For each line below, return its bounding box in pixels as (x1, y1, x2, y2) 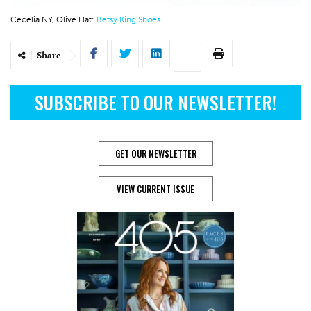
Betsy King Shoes (96, 14, 160, 24)
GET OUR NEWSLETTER (115, 146, 196, 160)
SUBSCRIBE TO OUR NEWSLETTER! (35, 88, 276, 116)
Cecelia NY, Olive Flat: (10, 14, 96, 24)
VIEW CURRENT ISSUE (117, 181, 194, 196)
